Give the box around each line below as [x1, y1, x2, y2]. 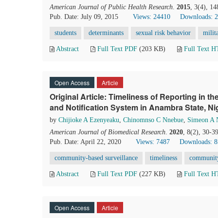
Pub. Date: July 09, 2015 [50, 13, 118, 20]
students [54, 29, 76, 36]
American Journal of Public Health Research [50, 3, 173, 11]
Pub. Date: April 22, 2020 [50, 138, 121, 145]
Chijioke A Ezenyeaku [58, 116, 119, 124]
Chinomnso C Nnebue [123, 116, 183, 124]
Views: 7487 [136, 138, 170, 145]
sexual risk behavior [136, 29, 191, 36]
